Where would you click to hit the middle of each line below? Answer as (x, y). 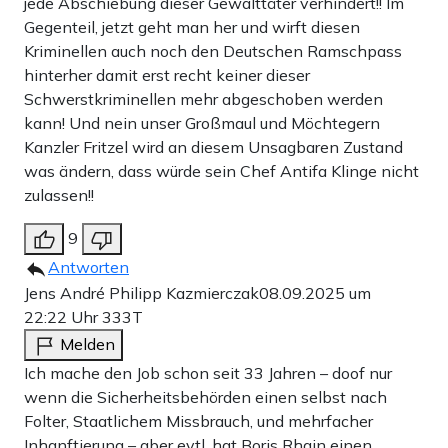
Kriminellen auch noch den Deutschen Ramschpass (213, 50)
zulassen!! (59, 194)
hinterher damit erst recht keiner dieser (167, 74)
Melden (87, 343)
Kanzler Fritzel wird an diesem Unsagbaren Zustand (213, 146)
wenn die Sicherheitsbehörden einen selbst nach (205, 396)
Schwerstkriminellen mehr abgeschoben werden (203, 98)
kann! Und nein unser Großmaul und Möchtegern (202, 122)
